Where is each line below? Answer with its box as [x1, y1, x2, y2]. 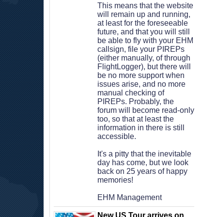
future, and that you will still [97, 28, 190, 36]
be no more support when [97, 71, 185, 79]
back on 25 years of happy [97, 167, 187, 175]
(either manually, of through [97, 54, 190, 62]
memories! [97, 176, 133, 184]
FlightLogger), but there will [97, 62, 191, 71]
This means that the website [97, 1, 193, 10]
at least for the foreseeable [97, 19, 188, 27]
